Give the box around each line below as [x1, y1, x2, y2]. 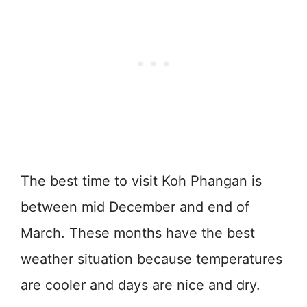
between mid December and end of [21, 198, 249, 215]
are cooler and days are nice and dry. [21, 276, 260, 293]
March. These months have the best [21, 224, 255, 241]
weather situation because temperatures [21, 250, 282, 267]
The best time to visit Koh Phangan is [21, 172, 262, 189]
